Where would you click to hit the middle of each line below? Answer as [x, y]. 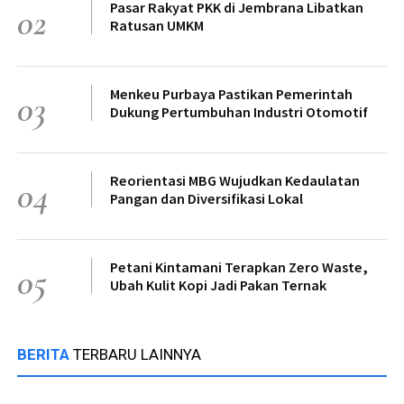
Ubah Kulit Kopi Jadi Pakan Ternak [218, 285]
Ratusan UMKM [157, 25]
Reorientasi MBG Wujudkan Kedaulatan [235, 180]
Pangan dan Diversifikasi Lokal [207, 198]
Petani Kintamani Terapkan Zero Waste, [239, 266]
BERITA [45, 354]
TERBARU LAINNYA [137, 354]
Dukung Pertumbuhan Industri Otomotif [239, 111]
